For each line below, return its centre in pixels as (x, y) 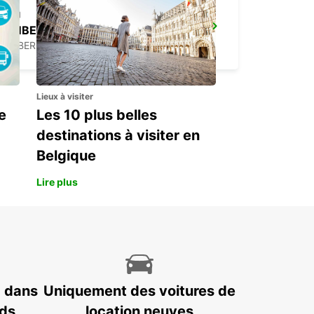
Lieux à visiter (65, 97)
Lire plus (57, 182)
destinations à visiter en (118, 136)
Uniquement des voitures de (139, 291)
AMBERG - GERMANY (52, 46)
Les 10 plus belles (97, 115)
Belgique (66, 156)
